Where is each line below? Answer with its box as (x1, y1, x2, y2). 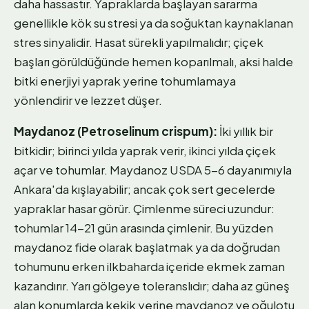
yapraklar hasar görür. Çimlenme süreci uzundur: (14, 201, 275, 217)
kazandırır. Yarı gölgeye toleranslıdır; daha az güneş (14, 278, 290, 294)
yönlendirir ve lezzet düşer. (14, 92, 162, 108)
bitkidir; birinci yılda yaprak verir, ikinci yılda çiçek (14, 143, 276, 159)
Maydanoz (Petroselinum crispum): (14, 123, 217, 139)
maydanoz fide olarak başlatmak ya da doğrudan (14, 239, 280, 255)
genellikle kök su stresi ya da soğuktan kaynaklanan (14, 15, 293, 31)
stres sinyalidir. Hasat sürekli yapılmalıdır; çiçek (14, 34, 263, 50)
